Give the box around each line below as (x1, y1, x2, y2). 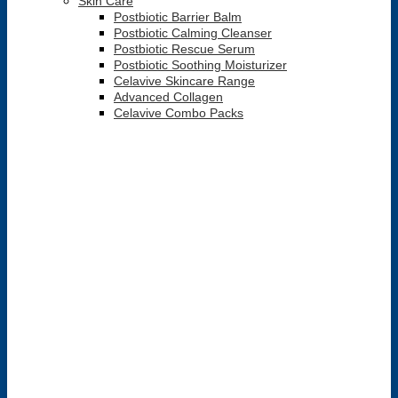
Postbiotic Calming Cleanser (114, 26, 272, 40)
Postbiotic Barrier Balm (114, 10, 242, 24)
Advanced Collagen (114, 90, 223, 104)
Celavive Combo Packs (114, 106, 243, 120)
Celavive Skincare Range (114, 74, 255, 88)
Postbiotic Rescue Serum (114, 42, 255, 56)
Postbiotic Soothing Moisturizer (114, 58, 287, 72)
